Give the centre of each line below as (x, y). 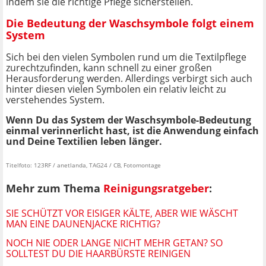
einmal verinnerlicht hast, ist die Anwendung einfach (132, 130)
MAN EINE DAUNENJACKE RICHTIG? (83, 224)
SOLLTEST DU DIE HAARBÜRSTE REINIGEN (98, 254)
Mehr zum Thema (55, 189)
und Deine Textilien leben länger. (84, 141)
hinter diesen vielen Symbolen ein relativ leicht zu (116, 89)
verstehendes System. (55, 99)
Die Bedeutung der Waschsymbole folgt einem (130, 23)
